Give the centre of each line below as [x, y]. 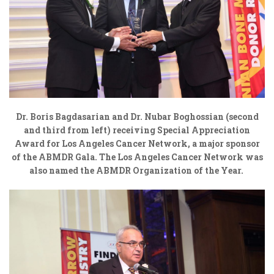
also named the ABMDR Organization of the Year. [137, 170]
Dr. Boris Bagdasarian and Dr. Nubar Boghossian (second [137, 116]
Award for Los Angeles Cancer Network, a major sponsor [137, 143]
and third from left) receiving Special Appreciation [137, 130]
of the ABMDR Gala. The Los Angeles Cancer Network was [137, 157]
